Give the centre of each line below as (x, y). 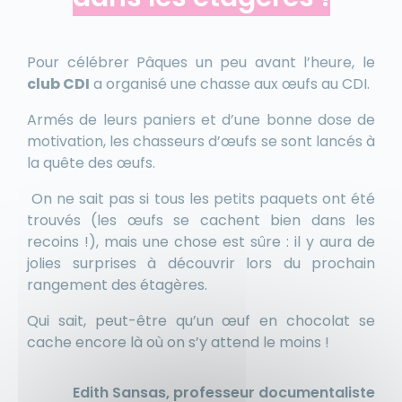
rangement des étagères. (119, 285)
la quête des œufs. (91, 163)
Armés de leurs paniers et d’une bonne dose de (201, 120)
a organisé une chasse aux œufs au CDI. (232, 84)
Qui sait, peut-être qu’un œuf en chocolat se (201, 321)
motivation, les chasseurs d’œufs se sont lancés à (201, 142)
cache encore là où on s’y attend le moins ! (178, 343)
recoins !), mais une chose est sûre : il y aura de (201, 242)
